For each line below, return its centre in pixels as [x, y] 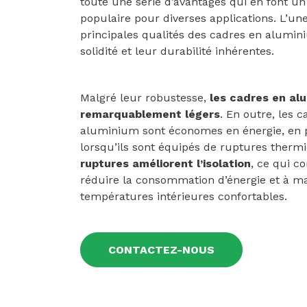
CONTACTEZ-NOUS [161, 249]
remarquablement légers [150, 114]
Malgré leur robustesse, [145, 97]
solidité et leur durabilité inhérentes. [177, 51]
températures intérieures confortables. [184, 196]
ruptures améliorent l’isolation [165, 163]
